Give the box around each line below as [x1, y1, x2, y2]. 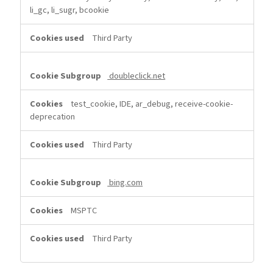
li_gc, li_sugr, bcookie [30, 4, 110, 17]
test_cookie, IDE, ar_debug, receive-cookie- [71, 97, 233, 111]
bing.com [107, 176, 143, 190]
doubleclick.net [107, 69, 166, 83]
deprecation [30, 110, 76, 124]
